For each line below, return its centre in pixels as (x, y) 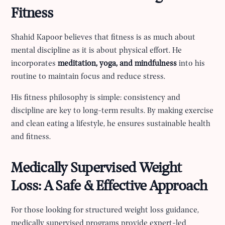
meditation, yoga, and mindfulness (118, 64)
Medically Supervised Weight (96, 168)
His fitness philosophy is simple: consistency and (96, 98)
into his (191, 64)
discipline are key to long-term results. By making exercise (113, 111)
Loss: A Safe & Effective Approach (109, 186)
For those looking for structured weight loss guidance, (105, 210)
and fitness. (31, 137)
